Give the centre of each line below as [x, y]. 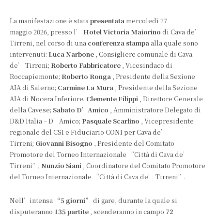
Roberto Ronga [86, 76]
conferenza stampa [118, 43]
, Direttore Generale [170, 99]
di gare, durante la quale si [134, 200]
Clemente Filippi [112, 99]
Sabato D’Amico [81, 110]
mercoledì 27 [146, 21]
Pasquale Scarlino [111, 121]
